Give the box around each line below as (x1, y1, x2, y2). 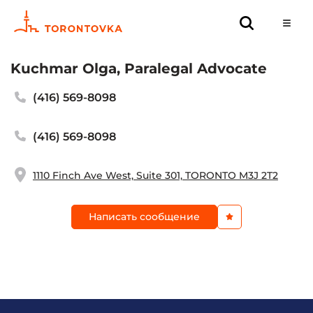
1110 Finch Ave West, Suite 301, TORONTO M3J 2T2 (32, 169, 278, 182)
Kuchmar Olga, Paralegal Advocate (10, 60, 267, 77)
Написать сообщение (89, 210, 200, 223)
